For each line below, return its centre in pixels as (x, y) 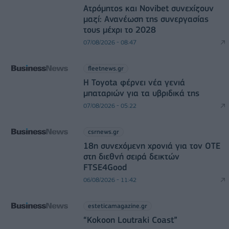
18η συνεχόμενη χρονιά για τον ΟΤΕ (152, 146)
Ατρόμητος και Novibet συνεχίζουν (148, 8)
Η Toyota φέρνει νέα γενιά (134, 82)
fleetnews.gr (106, 68)
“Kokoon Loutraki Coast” (130, 220)
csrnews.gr (103, 132)
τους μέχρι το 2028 (119, 30)
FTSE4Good (105, 167)
